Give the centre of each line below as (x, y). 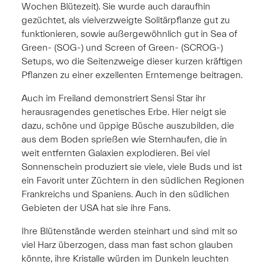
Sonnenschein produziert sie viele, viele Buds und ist (132, 167)
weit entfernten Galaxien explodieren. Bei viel (116, 153)
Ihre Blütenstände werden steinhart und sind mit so (129, 231)
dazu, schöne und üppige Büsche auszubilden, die (128, 125)
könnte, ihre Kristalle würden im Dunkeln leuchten (125, 258)
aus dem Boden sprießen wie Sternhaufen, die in (124, 139)
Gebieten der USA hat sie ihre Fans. (96, 208)
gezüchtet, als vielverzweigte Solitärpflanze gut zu (126, 20)
